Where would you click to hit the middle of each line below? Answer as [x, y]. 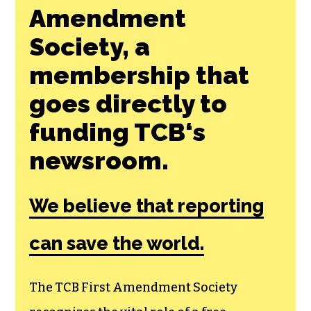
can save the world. [117, 243]
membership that [140, 75]
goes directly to [128, 103]
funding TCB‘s [118, 132]
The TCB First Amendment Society [134, 287]
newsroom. [99, 160]
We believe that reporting [147, 205]
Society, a [90, 46]
